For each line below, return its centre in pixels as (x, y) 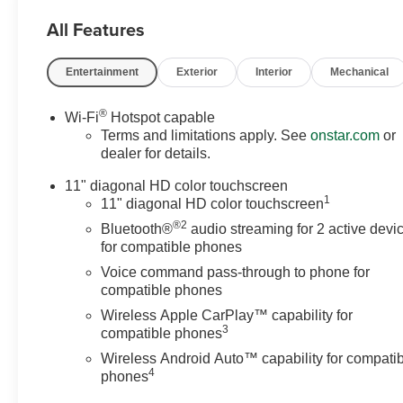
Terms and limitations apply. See (206, 136)
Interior (274, 72)
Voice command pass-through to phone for (236, 273)
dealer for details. (156, 154)
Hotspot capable (161, 118)
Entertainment (103, 72)
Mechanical (360, 72)
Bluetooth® (137, 229)
